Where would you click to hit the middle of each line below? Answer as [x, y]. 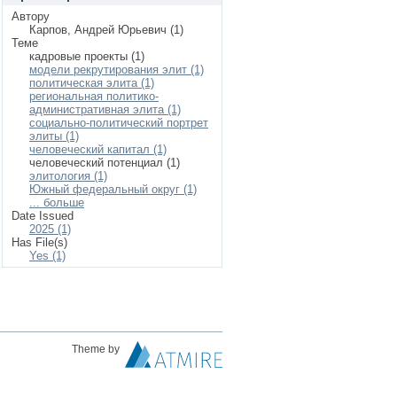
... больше [57, 202]
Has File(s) [39, 242]
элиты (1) [54, 136]
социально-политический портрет [119, 123]
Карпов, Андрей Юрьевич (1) [106, 30]
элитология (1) [68, 176]
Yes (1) [47, 256]
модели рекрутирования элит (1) [117, 70]
